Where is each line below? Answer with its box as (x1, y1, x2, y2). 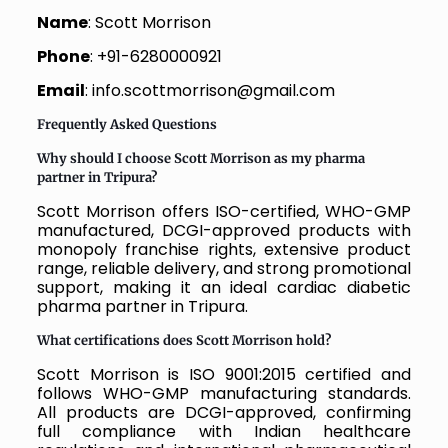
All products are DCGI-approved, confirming (36, 400, 412, 424)
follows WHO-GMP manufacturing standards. (36, 381, 412, 405)
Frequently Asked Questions (36, 115, 217, 133)
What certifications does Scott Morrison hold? (36, 331, 331, 349)
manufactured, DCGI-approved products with (36, 218, 412, 242)
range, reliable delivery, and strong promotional (36, 256, 412, 280)
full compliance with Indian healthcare (36, 419, 412, 443)
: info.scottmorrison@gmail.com (84, 78, 335, 102)
